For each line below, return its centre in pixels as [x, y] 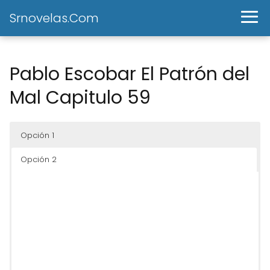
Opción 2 [39, 159]
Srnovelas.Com [54, 18]
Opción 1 [37, 135]
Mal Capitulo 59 [80, 98]
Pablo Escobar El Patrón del [130, 74]
